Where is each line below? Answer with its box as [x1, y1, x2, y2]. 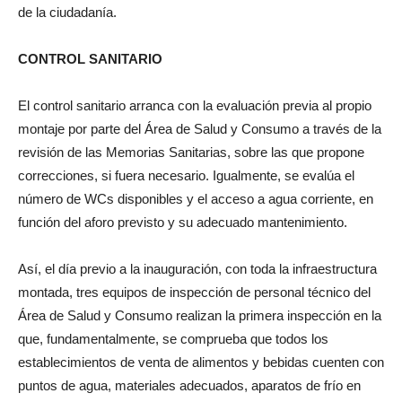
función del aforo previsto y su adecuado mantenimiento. [18, 214, 347, 230]
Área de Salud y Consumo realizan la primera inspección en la [18, 307, 381, 323]
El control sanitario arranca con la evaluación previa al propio [18, 97, 371, 113]
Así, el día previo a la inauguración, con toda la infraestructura [18, 260, 377, 276]
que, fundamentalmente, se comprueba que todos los [18, 330, 328, 346]
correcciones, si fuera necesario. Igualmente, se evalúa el [18, 167, 354, 183]
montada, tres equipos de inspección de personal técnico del [18, 284, 371, 300]
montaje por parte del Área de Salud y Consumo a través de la [18, 120, 381, 136]
